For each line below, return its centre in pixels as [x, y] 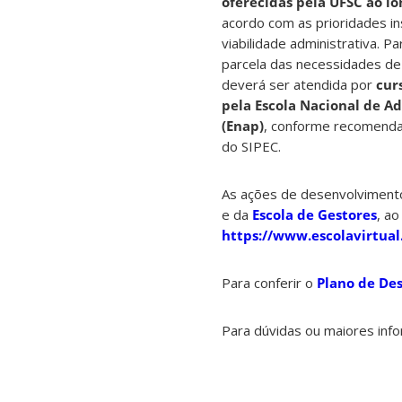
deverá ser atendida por [299, 85]
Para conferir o [269, 283]
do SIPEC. [251, 147]
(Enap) [243, 126]
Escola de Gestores [315, 215]
